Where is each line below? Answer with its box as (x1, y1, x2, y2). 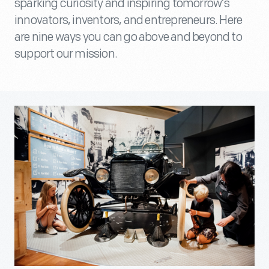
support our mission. (14, 47, 117, 61)
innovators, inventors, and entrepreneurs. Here (14, 13, 243, 28)
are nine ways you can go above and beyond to (14, 30, 242, 44)
